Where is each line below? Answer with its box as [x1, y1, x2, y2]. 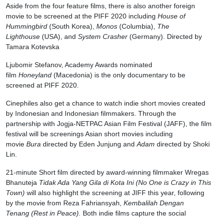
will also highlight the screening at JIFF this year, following [27, 189, 204, 197]
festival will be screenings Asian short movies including [6, 130, 173, 138]
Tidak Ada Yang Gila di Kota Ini [39, 179, 134, 187]
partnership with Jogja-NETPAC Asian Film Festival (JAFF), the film [6, 120, 212, 128]
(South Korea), [47, 22, 94, 31]
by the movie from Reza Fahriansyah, [6, 199, 124, 207]
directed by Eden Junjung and [43, 140, 137, 148]
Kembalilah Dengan [124, 199, 184, 207]
